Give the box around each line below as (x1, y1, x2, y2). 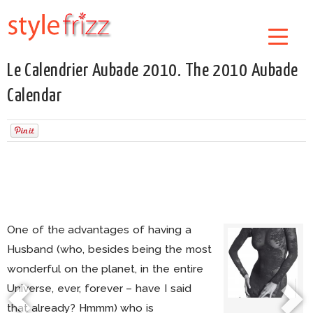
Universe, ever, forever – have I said (7, 282, 191, 295)
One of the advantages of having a (7, 223, 191, 236)
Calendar (7, 87, 61, 105)
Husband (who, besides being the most (7, 242, 212, 256)
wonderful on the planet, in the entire (7, 262, 203, 275)
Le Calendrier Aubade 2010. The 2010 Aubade (7, 61, 298, 80)
